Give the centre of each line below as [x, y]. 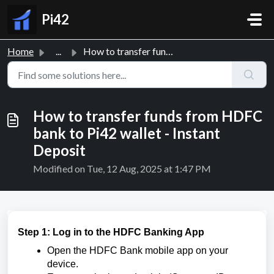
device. [63, 264]
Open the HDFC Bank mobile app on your [138, 250]
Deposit [59, 150]
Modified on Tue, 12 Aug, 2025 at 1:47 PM [122, 168]
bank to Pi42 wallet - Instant [127, 133]
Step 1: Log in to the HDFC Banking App [111, 232]
